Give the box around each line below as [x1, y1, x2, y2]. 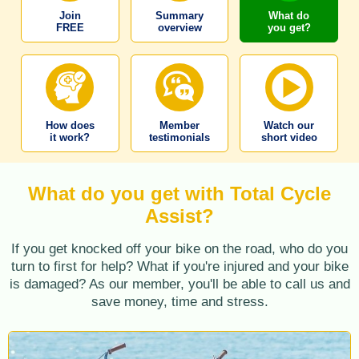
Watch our [264, 119, 315, 132]
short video [260, 131, 317, 144]
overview [157, 22, 202, 34]
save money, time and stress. [91, 293, 268, 310]
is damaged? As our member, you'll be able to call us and [9, 276, 350, 292]
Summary [155, 10, 204, 22]
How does [45, 119, 95, 132]
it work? [50, 131, 91, 144]
